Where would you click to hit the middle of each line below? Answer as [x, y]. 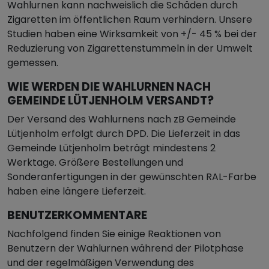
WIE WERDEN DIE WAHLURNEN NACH [109, 87]
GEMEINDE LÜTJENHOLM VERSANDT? [110, 101]
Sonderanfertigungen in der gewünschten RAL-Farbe [132, 177]
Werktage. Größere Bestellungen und [95, 162]
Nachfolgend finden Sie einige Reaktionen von [114, 234]
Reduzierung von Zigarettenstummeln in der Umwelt [130, 48]
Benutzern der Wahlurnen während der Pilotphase [125, 248]
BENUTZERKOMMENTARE [77, 215]
